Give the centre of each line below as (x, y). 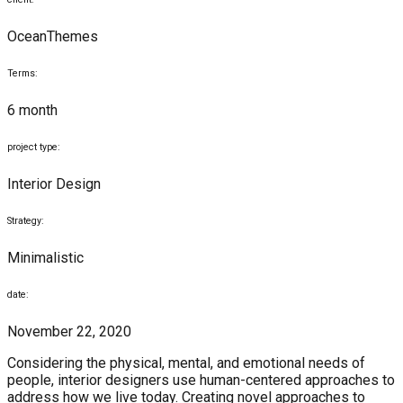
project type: (34, 148)
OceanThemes (53, 37)
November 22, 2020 (69, 332)
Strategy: (26, 221)
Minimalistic (45, 258)
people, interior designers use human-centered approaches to (201, 381)
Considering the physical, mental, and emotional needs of (186, 363)
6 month (32, 111)
